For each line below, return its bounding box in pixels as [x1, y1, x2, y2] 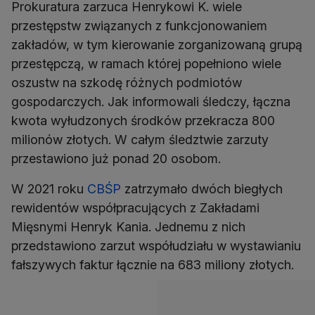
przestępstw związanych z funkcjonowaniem [11, 18, 267, 34]
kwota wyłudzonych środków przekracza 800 [11, 113, 275, 129]
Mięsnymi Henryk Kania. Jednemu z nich [11, 219, 245, 235]
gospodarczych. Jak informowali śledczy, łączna [11, 94, 290, 110]
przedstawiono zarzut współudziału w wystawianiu [11, 238, 301, 254]
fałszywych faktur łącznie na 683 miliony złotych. [11, 257, 294, 273]
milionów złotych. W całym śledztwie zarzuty [11, 132, 269, 148]
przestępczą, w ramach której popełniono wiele [11, 56, 281, 72]
